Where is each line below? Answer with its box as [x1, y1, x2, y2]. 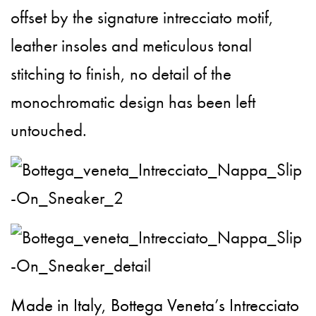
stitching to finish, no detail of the [11, 62, 232, 86]
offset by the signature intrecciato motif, [11, 6, 274, 30]
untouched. [11, 119, 87, 142]
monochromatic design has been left [11, 90, 256, 114]
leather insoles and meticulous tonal [11, 34, 253, 58]
